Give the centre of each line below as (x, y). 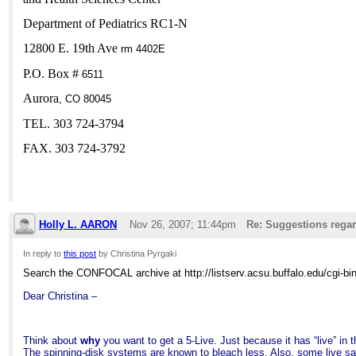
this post (80, 254)
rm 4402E (142, 49)
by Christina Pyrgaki (137, 254)
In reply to (44, 254)
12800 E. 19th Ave (71, 48)
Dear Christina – (60, 296)
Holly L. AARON (78, 225)
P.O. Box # (51, 73)
